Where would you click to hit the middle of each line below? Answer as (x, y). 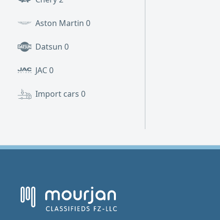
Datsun (50, 47)
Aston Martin (61, 23)
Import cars (58, 94)
